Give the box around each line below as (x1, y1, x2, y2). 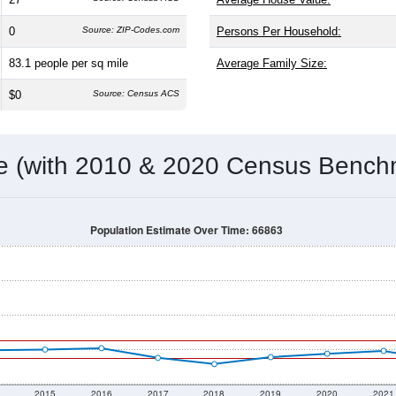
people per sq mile (34, 56, 128, 70)
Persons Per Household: (217, 24, 341, 38)
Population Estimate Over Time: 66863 (89, 222, 283, 238)
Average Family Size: (217, 56, 327, 70)
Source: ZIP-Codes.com (82, 24, 179, 34)
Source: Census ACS (93, 88, 179, 98)
